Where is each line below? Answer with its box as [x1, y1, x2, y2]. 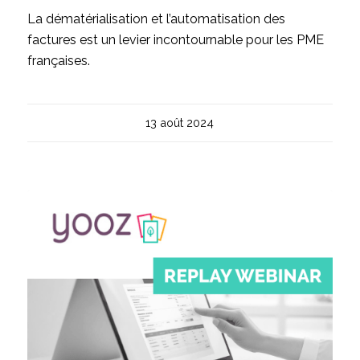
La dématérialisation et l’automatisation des [27, 11, 285, 27]
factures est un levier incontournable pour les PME [27, 32, 324, 48]
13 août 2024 [145, 116, 215, 130]
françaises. [27, 53, 90, 69]
